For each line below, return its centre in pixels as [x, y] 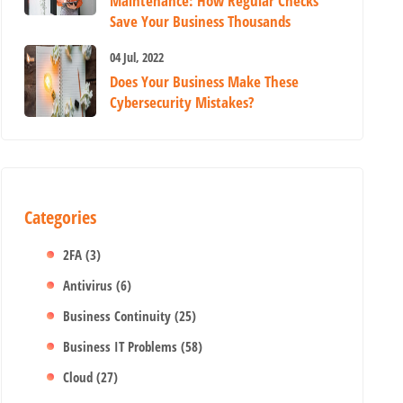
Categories [61, 217]
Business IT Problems [122, 346]
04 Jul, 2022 [137, 57]
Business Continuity [119, 316]
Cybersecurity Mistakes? [182, 102]
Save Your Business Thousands [201, 21]
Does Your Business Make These [205, 81]
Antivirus [90, 285]
